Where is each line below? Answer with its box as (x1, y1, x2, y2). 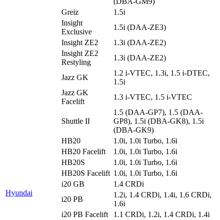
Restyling (61, 57, 91, 66)
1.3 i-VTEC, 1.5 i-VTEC (113, 92, 192, 101)
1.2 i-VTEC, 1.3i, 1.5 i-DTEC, (113, 68, 210, 77)
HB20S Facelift (61, 168, 110, 177)
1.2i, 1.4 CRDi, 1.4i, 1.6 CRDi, (113, 190, 212, 199)
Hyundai (5, 188, 32, 197)
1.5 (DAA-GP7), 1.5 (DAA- (113, 108, 203, 116)
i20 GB (61, 179, 84, 188)
